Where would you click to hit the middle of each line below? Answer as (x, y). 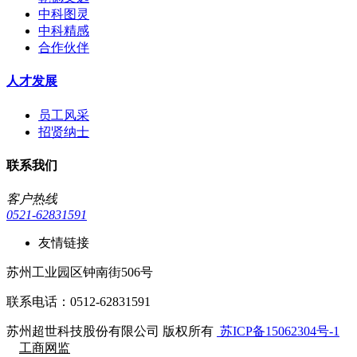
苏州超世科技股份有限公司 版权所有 (112, 331)
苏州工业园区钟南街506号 (80, 273)
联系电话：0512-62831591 (78, 302)
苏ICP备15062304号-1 (278, 331)
